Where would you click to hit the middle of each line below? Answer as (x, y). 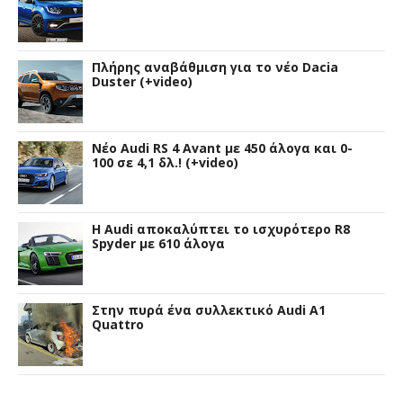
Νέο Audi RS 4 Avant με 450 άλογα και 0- (222, 148)
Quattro (118, 324)
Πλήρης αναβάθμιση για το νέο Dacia (215, 67)
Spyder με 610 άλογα (158, 243)
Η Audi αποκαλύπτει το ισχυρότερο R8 (221, 228)
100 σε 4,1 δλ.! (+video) (165, 162)
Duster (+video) (142, 81)
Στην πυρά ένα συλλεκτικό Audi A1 (209, 309)
